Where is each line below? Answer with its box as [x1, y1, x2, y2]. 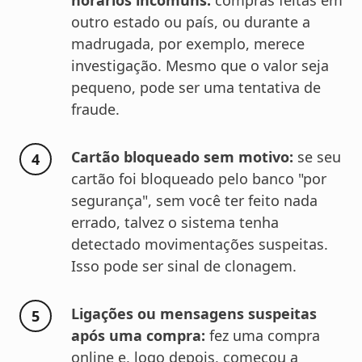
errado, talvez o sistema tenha [71, 213, 279, 233]
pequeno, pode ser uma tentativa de [71, 78, 321, 98]
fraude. [71, 99, 120, 120]
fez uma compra [209, 326, 320, 346]
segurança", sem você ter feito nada [71, 191, 318, 211]
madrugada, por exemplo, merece [71, 34, 305, 54]
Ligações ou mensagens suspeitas [71, 304, 317, 324]
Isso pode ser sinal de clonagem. [71, 256, 297, 276]
